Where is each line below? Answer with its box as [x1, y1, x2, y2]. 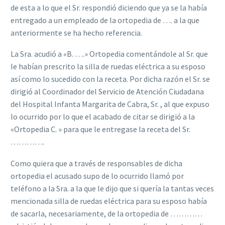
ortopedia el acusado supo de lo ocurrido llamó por [11, 171, 184, 181]
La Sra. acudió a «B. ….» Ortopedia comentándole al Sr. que [11, 49, 208, 59]
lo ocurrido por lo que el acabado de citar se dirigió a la [11, 111, 195, 122]
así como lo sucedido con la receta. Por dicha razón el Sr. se [11, 74, 210, 84]
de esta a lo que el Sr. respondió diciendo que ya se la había [11, 2, 207, 13]
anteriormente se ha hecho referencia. [11, 27, 142, 38]
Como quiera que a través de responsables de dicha [11, 158, 182, 169]
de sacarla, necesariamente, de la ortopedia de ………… [11, 208, 202, 219]
